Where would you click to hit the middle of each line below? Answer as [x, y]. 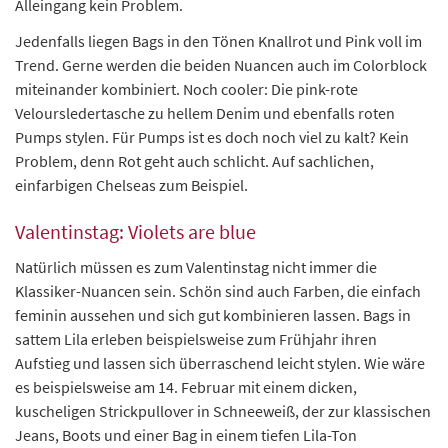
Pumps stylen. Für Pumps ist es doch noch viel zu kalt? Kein [212, 137]
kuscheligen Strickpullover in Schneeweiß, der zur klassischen [223, 411]
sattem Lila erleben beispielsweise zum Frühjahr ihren [196, 339]
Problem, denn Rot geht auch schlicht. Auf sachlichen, [194, 161]
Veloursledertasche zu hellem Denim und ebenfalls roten [205, 113]
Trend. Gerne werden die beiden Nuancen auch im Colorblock [221, 65]
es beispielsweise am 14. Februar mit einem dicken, [186, 387]
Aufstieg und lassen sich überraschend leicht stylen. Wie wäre [220, 363]
